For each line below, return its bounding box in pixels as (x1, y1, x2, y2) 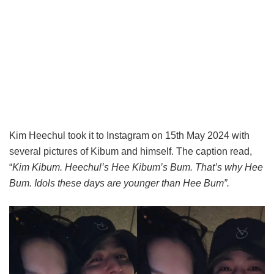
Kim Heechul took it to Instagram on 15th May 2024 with (9, 130, 250, 141)
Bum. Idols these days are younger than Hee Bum (9, 177, 224, 188)
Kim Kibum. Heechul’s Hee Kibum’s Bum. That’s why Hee (12, 161, 263, 172)
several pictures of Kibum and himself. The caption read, (9, 146, 252, 157)
